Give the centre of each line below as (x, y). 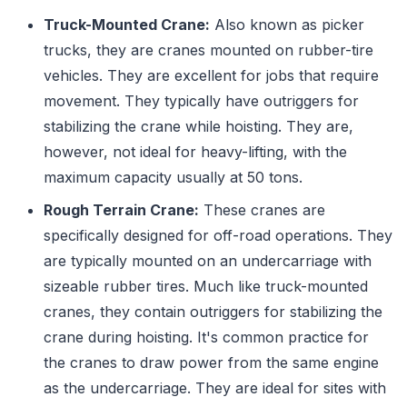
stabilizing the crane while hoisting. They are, (199, 126)
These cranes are (262, 210)
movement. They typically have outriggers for (201, 101)
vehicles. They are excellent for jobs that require (211, 75)
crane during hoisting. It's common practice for (206, 337)
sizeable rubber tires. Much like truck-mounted (206, 286)
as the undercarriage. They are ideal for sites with (215, 388)
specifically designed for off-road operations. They (218, 235)
